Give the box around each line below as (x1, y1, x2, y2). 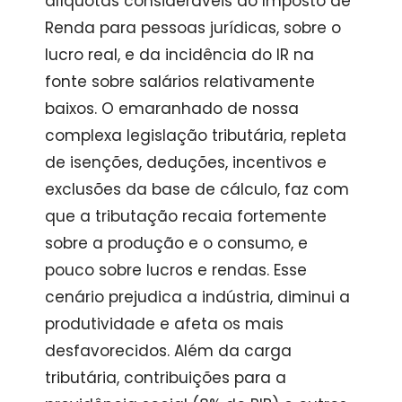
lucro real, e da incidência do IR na (44, 43, 314, 66)
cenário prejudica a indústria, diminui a (44, 285, 350, 308)
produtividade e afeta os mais (44, 312, 284, 335)
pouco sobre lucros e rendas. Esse (44, 258, 307, 281)
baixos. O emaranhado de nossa (44, 97, 299, 119)
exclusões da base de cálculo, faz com (44, 178, 349, 200)
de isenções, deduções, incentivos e (44, 151, 327, 173)
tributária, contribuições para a (44, 366, 286, 389)
